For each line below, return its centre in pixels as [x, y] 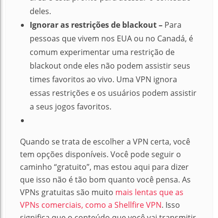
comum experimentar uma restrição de [102, 52]
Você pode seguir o [146, 154]
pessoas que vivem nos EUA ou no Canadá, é [111, 38]
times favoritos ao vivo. [73, 79]
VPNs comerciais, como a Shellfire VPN [91, 205]
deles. [40, 11]
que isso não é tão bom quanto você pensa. [100, 180]
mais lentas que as [149, 192]
